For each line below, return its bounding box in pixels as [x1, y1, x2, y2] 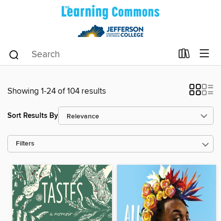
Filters [16, 140, 35, 148]
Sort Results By [7, 110, 58, 120]
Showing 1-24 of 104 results [7, 86, 106, 97]
